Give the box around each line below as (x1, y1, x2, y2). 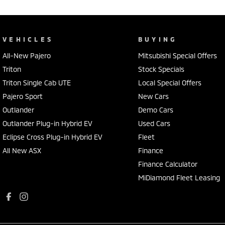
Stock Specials (138, 64, 184, 73)
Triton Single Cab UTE (3, 78, 71, 87)
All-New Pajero (3, 51, 51, 60)
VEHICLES (3, 35, 54, 43)
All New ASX (3, 146, 41, 155)
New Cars (138, 91, 169, 100)
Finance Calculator (138, 159, 197, 168)
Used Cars (138, 119, 170, 128)
